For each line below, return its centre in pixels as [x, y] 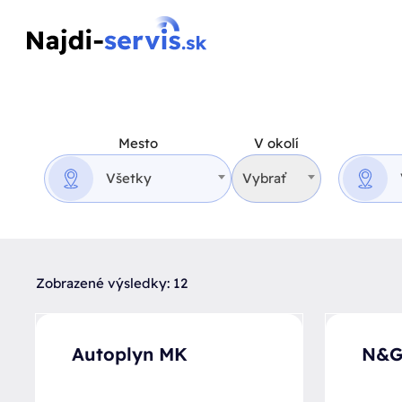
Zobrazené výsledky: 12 [111, 283]
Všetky [129, 178]
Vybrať [265, 178]
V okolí [277, 143]
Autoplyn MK [130, 354]
